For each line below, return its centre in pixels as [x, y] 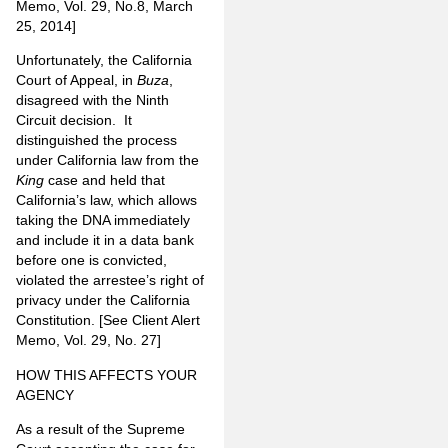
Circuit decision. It [74, 120]
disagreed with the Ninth [92, 100]
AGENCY [45, 394]
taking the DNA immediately [103, 220]
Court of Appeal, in [76, 80]
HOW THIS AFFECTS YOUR [106, 374]
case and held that [104, 180]
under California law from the [107, 160]
